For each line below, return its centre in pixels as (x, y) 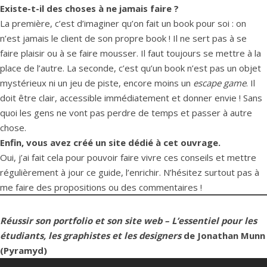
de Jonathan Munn (223, 235)
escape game (220, 83)
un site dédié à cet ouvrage (157, 142)
